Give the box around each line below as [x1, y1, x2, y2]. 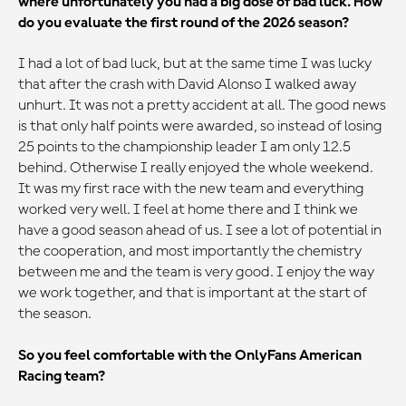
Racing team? [18, 368, 105, 384]
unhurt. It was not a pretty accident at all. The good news [18, 98, 386, 114]
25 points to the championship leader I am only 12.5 [18, 140, 351, 156]
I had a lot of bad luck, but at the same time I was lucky [18, 56, 372, 72]
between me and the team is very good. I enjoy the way [18, 265, 374, 281]
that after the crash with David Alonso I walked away [18, 77, 356, 93]
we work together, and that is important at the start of [18, 285, 367, 302]
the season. [18, 306, 92, 323]
